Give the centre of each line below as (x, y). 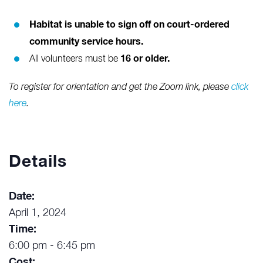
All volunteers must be (75, 60)
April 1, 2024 (38, 213)
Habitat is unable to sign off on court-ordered (129, 25)
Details (38, 162)
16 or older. (145, 59)
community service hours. (86, 42)
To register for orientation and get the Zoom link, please (120, 88)
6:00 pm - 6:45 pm (52, 246)
